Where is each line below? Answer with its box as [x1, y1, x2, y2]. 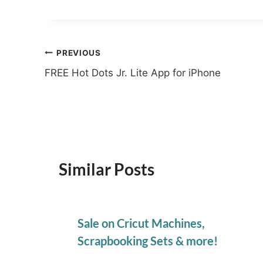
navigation [44, 70, 122, 91]
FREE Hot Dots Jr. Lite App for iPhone [45, 67, 221, 79]
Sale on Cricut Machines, [77, 216, 205, 231]
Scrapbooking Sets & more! [77, 234, 218, 248]
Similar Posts [59, 159, 154, 180]
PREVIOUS [56, 48, 101, 58]
